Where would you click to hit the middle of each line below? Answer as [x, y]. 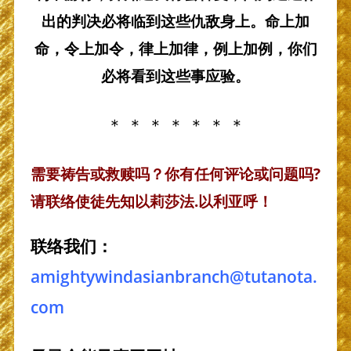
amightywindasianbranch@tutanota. [174, 277]
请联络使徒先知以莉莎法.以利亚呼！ [151, 201]
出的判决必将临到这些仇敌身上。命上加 [175, 21]
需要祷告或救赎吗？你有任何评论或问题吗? [175, 173]
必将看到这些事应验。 [175, 76]
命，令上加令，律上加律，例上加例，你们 [175, 49]
